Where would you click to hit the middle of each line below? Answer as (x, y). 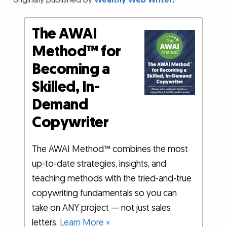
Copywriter (70, 122)
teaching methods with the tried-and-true (112, 178)
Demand (60, 105)
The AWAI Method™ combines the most (110, 149)
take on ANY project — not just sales (102, 208)
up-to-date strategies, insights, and (99, 164)
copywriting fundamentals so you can (105, 193)
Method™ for (77, 51)
